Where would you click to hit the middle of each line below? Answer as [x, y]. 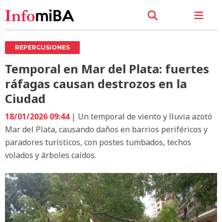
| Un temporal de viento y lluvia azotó [141, 116]
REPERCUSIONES [42, 47]
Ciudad [25, 98]
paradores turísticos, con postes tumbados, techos [98, 142]
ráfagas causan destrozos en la [96, 83]
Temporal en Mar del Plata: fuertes [107, 68]
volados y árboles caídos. [51, 155]
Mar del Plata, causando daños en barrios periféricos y [106, 129]
